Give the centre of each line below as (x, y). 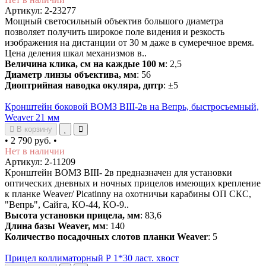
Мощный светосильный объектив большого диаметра (114, 21)
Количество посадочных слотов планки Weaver (106, 236)
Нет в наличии (35, 151)
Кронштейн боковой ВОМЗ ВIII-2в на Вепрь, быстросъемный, (132, 106)
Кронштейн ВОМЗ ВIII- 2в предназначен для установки (118, 172)
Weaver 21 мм (32, 117)
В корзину (33, 129)
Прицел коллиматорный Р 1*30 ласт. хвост (92, 258)
